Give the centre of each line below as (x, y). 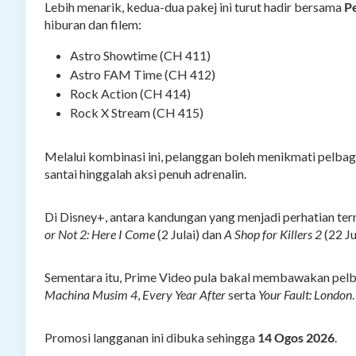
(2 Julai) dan (190, 234)
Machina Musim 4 (91, 295)
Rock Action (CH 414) (130, 94)
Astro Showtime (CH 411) (140, 56)
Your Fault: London (305, 295)
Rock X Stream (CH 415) (137, 113)
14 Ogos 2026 (296, 338)
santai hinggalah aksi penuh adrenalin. (145, 174)
